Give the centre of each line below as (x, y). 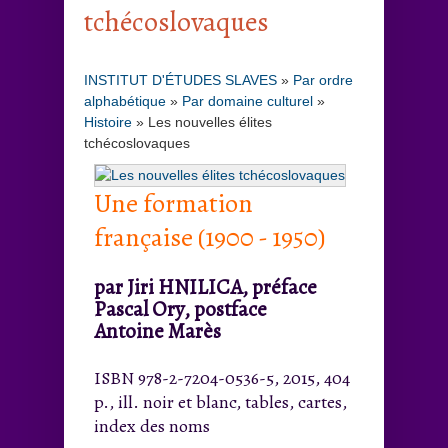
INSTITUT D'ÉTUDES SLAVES (180, 79)
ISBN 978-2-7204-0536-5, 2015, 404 (222, 377)
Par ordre (323, 79)
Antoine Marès (157, 330)
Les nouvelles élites (210, 121)
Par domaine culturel (247, 100)
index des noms (152, 425)
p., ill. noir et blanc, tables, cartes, (220, 401)
